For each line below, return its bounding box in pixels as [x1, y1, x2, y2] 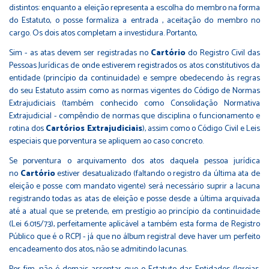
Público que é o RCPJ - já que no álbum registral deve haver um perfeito [9, 229, 260, 244]
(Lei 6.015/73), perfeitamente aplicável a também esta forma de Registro [9, 217, 260, 231]
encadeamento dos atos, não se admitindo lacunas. [9, 242, 187, 256]
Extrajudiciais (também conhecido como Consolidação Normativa [9, 96, 260, 110]
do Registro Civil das [186, 46, 260, 60]
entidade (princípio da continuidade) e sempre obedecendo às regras [9, 71, 260, 85]
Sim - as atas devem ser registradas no [9, 46, 151, 60]
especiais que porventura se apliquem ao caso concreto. [9, 134, 204, 148]
